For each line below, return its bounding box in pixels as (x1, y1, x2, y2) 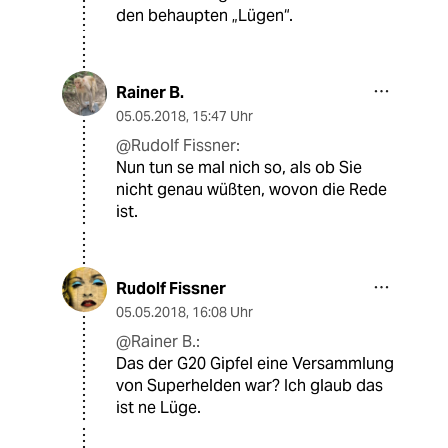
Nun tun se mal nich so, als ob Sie (116, 157, 362, 179)
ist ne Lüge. (116, 397, 201, 419)
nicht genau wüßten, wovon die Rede (116, 179, 387, 201)
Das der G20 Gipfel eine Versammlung (116, 353, 394, 375)
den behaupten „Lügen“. (116, 5, 293, 27)
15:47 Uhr (192, 107, 253, 126)
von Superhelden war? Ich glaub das (116, 375, 383, 397)
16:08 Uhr (192, 303, 253, 322)
